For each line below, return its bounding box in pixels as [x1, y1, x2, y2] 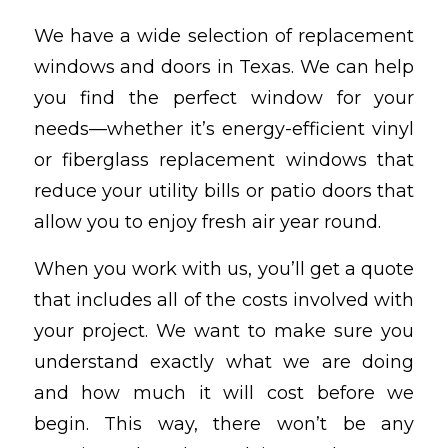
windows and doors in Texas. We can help [33, 56, 415, 79]
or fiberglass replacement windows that [33, 149, 415, 172]
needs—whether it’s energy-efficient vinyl [33, 118, 415, 141]
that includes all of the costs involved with [33, 288, 415, 311]
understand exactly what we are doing [33, 350, 415, 373]
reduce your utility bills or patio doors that [33, 180, 415, 203]
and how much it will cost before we [33, 381, 415, 404]
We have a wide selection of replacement [33, 25, 415, 48]
